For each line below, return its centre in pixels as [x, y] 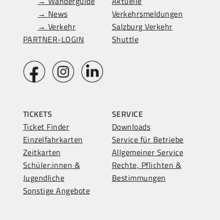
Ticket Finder [46, 126]
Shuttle [125, 39]
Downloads [131, 126]
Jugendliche [44, 178]
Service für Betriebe [148, 139]
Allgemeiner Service [148, 152]
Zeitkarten [42, 152]
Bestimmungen [139, 178]
